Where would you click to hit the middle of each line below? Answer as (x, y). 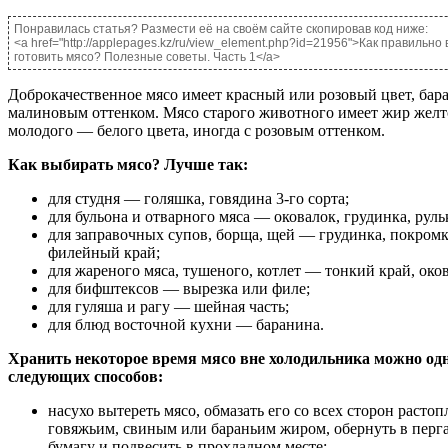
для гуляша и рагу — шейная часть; (168, 306)
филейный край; (104, 252)
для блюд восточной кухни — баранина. (186, 324)
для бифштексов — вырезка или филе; (179, 288)
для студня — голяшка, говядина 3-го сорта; (198, 198)
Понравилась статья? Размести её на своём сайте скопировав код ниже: (221, 28)
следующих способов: (85, 376)
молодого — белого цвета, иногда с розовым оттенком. (196, 130)
